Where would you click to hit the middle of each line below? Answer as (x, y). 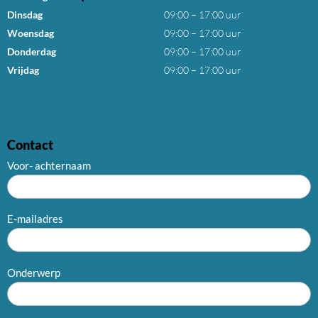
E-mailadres (35, 219)
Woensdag (31, 33)
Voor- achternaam (49, 165)
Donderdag (32, 51)
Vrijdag (23, 70)
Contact (30, 144)
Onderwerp (34, 272)
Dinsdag (25, 15)
